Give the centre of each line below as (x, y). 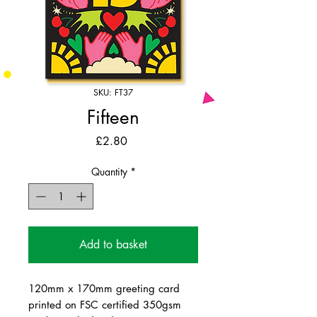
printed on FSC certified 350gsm (105, 304)
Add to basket (113, 244)
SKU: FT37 (113, 92)
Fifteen (113, 117)
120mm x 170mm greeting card (104, 288)
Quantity (109, 171)
